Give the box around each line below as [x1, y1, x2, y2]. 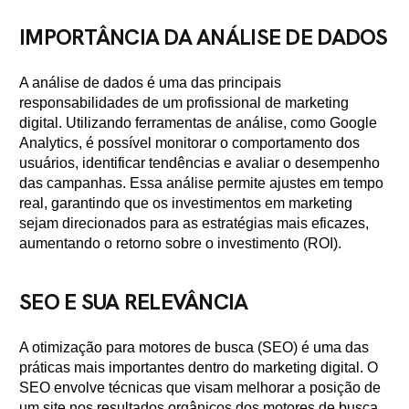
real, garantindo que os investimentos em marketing [19, 195, 352, 211]
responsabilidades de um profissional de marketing [19, 95, 349, 110]
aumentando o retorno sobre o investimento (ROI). [19, 236, 341, 251]
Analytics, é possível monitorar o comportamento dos [19, 135, 360, 151]
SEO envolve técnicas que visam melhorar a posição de [19, 380, 381, 395]
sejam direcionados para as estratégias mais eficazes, [19, 215, 369, 231]
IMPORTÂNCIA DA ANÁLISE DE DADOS [19, 23, 388, 51]
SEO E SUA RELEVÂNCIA [19, 288, 248, 316]
